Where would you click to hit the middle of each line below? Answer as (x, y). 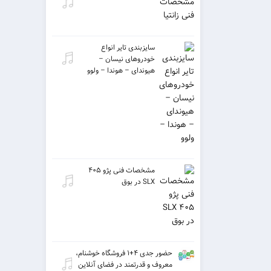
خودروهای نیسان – (127, 59)
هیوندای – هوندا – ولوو (121, 70)
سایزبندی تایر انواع (128, 47)
